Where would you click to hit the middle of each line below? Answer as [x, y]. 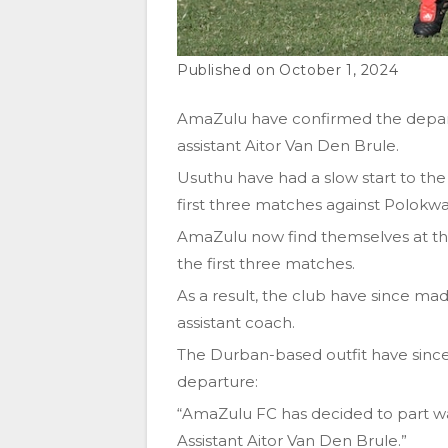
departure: [217, 381]
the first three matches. [266, 263]
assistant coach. [236, 322]
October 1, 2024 [339, 69]
